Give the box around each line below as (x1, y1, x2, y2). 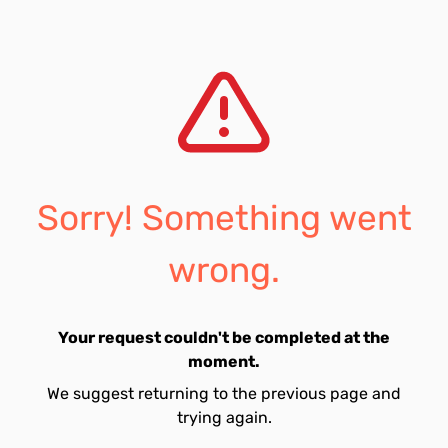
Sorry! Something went (36, 197, 412, 239)
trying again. (176, 408, 272, 427)
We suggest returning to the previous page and (47, 384, 401, 403)
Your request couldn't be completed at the (58, 328, 390, 347)
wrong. (168, 249, 280, 291)
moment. (188, 352, 260, 371)
